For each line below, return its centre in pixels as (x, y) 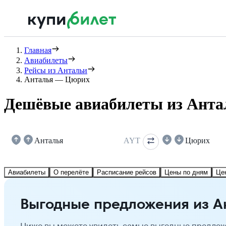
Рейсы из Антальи (56, 70)
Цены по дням (186, 172)
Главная (38, 50)
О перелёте (71, 172)
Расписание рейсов (127, 172)
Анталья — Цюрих (57, 79)
